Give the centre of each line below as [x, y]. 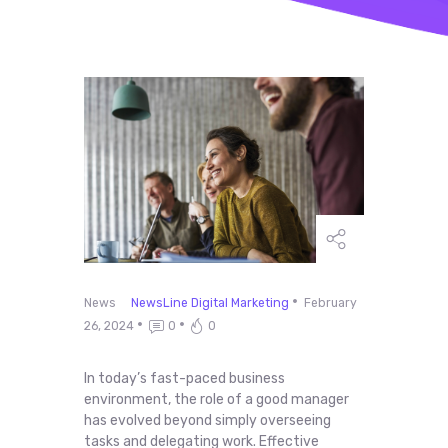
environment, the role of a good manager [216, 399]
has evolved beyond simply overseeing [207, 420]
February [331, 303]
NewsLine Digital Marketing [210, 303]
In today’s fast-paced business [184, 378]
